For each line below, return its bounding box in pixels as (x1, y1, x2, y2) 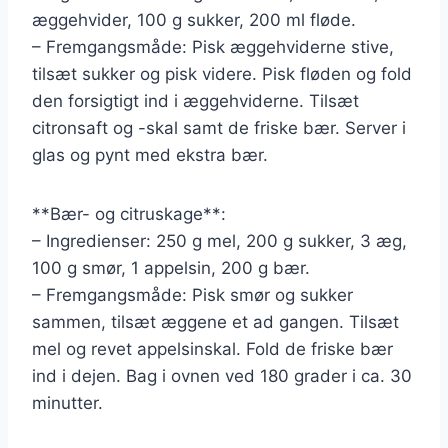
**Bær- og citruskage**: (32, 203, 226, 224)
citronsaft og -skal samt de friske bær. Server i (32, 117, 406, 138)
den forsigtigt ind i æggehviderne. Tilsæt (32, 90, 359, 111)
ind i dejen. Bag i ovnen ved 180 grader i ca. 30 (32, 365, 412, 386)
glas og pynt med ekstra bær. (32, 144, 268, 165)
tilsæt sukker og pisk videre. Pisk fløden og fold (32, 63, 412, 84)
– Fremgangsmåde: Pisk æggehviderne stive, (32, 36, 394, 57)
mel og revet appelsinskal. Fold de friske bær (32, 338, 393, 359)
